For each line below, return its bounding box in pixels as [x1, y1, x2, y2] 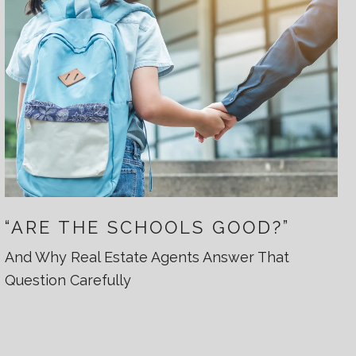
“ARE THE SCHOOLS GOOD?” [5, 216, 291, 238]
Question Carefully [5, 271, 131, 288]
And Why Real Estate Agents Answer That [5, 248, 289, 265]
